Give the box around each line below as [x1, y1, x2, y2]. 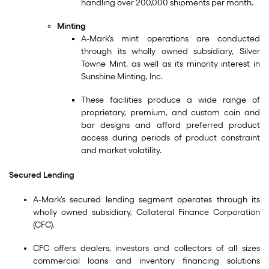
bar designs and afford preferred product [81, 120, 260, 130]
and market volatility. [81, 145, 162, 156]
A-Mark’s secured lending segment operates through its [33, 195, 260, 205]
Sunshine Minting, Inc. [81, 71, 163, 82]
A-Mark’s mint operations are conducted [81, 34, 260, 44]
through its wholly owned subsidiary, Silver [81, 46, 260, 56]
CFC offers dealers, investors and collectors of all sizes [33, 243, 260, 253]
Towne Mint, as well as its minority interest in [81, 59, 260, 69]
